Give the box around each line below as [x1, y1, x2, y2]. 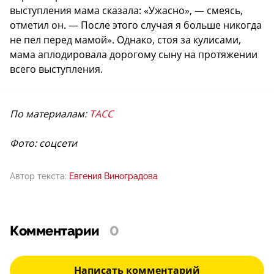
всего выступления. [10, 62, 103, 76]
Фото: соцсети [10, 136, 77, 150]
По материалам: [10, 106, 89, 120]
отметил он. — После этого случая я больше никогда [10, 18, 262, 32]
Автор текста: [10, 171, 67, 181]
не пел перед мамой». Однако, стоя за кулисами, [10, 32, 241, 46]
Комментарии [10, 223, 100, 239]
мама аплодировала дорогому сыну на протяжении [10, 47, 257, 61]
